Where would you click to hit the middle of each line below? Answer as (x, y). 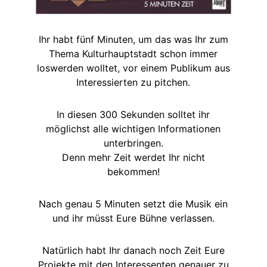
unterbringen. (133, 143)
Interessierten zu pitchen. (133, 82)
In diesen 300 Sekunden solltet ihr (133, 114)
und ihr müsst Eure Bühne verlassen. (133, 218)
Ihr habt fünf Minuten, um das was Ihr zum (133, 39)
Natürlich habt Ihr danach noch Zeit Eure (133, 250)
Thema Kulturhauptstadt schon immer (133, 53)
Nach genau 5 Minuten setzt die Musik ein (133, 204)
